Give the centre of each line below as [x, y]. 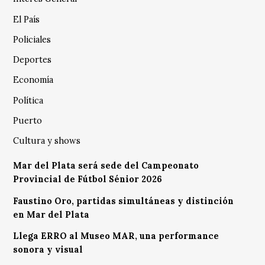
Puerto [28, 120]
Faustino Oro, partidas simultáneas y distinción [124, 201]
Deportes [33, 60]
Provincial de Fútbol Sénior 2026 [88, 180]
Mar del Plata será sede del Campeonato [106, 166]
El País [27, 19]
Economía [33, 80]
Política [28, 100]
